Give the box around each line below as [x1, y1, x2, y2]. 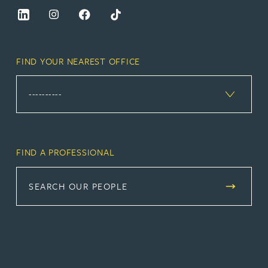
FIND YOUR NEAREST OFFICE [16, 54, 141, 68]
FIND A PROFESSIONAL [16, 145, 115, 159]
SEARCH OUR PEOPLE [29, 179, 128, 193]
